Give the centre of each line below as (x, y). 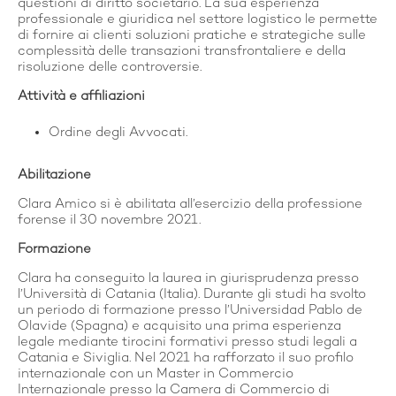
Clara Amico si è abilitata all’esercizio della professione (190, 204)
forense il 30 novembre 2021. (109, 220)
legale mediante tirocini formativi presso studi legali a (187, 342)
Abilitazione (54, 175)
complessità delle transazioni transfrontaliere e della (182, 52)
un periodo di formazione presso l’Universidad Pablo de (190, 310)
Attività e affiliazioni (81, 97)
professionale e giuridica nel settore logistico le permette (198, 20)
